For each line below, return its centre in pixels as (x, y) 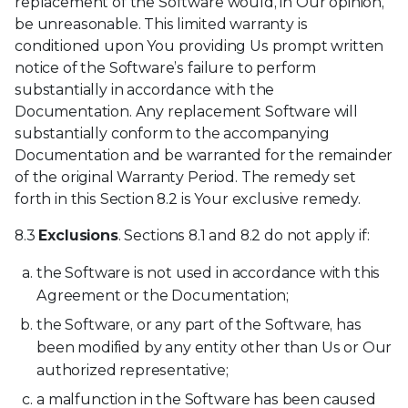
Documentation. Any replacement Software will (186, 111)
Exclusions (78, 235)
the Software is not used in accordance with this (209, 272)
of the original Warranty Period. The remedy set (185, 177)
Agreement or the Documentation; (163, 295)
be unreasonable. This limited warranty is (161, 24)
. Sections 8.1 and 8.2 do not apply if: (244, 235)
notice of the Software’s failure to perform (166, 67)
